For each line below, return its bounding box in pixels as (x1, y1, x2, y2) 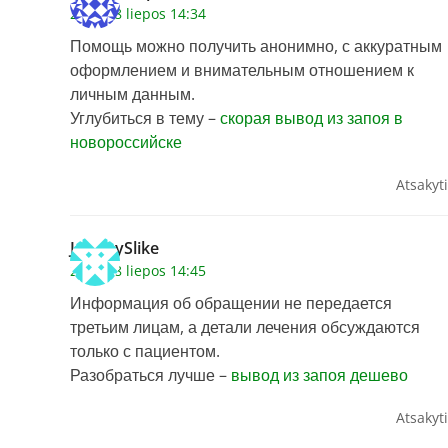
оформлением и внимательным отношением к (70, 59, 414, 82)
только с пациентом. (70, 340, 220, 363)
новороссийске (70, 131, 182, 154)
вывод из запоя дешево (231, 364, 408, 387)
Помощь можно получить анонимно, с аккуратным (70, 35, 442, 58)
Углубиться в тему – (70, 107, 220, 130)
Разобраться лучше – (70, 364, 231, 387)
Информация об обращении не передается (70, 292, 392, 315)
